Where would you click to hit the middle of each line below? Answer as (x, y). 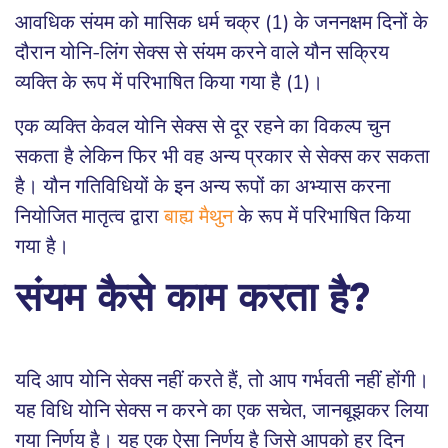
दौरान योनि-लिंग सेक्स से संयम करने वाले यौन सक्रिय (202, 53)
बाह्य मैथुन (198, 217)
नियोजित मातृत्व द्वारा (89, 217)
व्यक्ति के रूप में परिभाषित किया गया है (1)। (169, 83)
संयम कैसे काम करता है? (192, 301)
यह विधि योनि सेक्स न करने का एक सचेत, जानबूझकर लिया (222, 411)
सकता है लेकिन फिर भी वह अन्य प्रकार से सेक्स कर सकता (222, 157)
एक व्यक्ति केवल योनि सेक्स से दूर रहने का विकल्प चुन (202, 127)
